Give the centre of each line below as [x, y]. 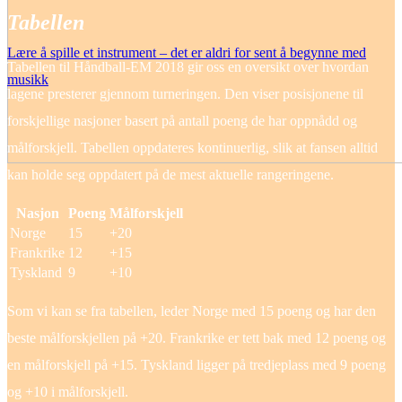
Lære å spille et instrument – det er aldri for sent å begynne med [187, 52]
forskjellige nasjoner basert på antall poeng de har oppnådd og [182, 120]
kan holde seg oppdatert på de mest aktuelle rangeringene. [170, 174]
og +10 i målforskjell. [68, 391]
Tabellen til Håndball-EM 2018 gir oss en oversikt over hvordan [188, 66]
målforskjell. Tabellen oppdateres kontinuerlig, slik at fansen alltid [192, 147]
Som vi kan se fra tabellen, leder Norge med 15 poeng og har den [192, 310]
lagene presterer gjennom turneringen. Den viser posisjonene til [185, 93]
